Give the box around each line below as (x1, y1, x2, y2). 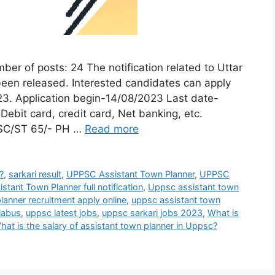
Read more (85, 122, 139, 135)
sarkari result (9, 168, 62, 179)
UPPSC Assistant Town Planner (66, 168, 195, 179)
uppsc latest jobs (26, 207, 97, 218)
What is (207, 207, 239, 218)
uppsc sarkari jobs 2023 (102, 207, 203, 218)
